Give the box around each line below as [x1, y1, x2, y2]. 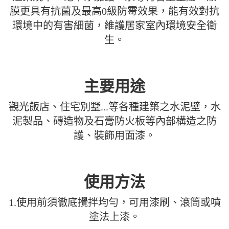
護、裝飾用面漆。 [74, 129, 155, 141]
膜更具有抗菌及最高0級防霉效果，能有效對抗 [10, 5, 219, 17]
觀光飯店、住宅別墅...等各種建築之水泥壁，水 [8, 101, 221, 112]
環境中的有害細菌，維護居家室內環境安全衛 [12, 19, 217, 31]
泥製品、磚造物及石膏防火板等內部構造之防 [12, 115, 217, 127]
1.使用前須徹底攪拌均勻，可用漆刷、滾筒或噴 [8, 196, 221, 208]
